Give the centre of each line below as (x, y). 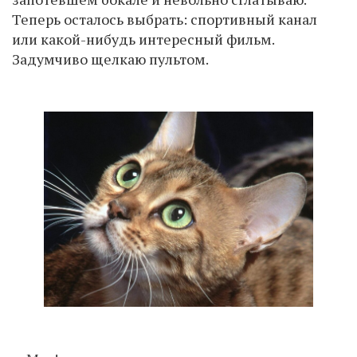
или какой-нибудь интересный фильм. (143, 39)
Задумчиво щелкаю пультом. (110, 59)
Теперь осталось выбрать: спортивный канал (165, 19)
